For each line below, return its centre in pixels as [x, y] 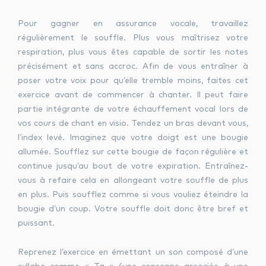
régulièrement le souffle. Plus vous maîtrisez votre [133, 38]
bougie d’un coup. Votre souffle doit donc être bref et [133, 209]
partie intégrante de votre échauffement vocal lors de [133, 109]
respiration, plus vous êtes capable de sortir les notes [133, 52]
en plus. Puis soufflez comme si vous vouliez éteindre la [133, 195]
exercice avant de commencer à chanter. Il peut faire [133, 95]
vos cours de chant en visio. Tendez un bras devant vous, [133, 123]
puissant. [36, 223]
